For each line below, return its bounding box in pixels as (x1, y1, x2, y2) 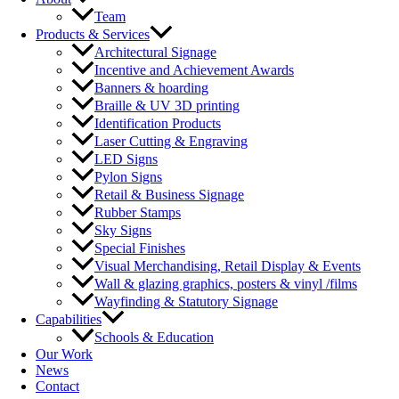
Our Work (36, 346, 93, 362)
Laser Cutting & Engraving (94, 134, 248, 150)
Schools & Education (94, 330, 214, 346)
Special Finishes (94, 240, 185, 256)
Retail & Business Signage (94, 187, 244, 203)
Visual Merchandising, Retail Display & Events (94, 258, 361, 274)
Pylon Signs (94, 169, 162, 185)
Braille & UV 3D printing (94, 98, 240, 114)
